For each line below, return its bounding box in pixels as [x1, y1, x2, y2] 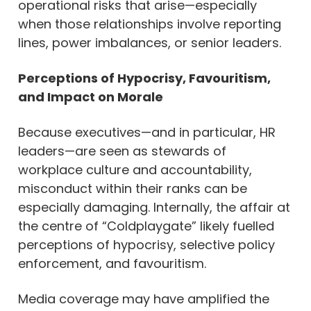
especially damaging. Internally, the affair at [18, 198, 290, 216]
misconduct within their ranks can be [18, 179, 247, 197]
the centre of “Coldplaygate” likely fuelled [18, 217, 274, 235]
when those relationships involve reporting [18, 15, 281, 33]
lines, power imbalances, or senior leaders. [18, 33, 281, 51]
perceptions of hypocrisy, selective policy [18, 235, 275, 253]
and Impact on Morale [18, 87, 163, 106]
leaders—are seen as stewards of [18, 142, 226, 160]
